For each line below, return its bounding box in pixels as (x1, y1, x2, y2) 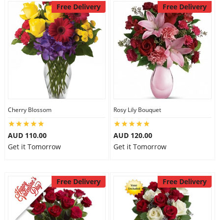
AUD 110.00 (7, 131, 47, 140)
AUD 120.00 (113, 131, 152, 140)
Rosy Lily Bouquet (113, 106, 161, 114)
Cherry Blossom (7, 106, 52, 114)
